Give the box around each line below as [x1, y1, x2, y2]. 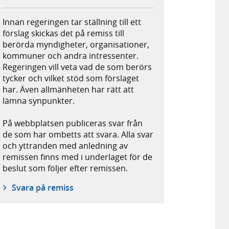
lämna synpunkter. [3, 95, 75, 107]
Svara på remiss [11, 182, 74, 194]
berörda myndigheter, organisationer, [3, 39, 150, 51]
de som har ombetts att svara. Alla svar [3, 129, 154, 141]
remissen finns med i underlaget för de [3, 151, 153, 163]
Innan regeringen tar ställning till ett [3, 16, 142, 28]
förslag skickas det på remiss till [3, 28, 125, 39]
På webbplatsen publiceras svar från [3, 118, 143, 129]
